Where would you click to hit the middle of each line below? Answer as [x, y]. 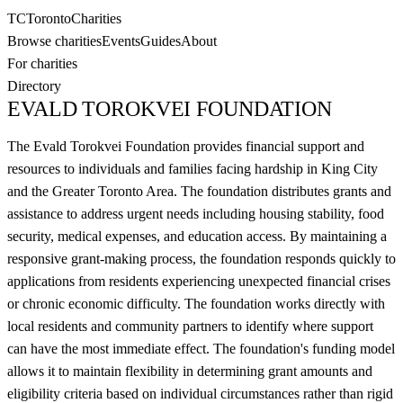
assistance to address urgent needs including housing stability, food [196, 214]
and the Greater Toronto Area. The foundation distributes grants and [199, 191]
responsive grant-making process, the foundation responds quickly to [201, 259]
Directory [34, 86]
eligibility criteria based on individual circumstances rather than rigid [200, 394]
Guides [161, 41]
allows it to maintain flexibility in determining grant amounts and [190, 371]
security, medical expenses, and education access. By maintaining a [197, 236]
